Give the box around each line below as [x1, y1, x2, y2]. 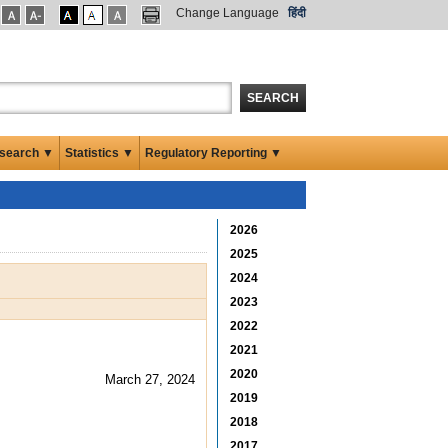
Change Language [176, 6, 279, 20]
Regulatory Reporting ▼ [145, 145, 282, 160]
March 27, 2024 [105, 371, 195, 387]
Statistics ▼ [65, 145, 134, 160]
